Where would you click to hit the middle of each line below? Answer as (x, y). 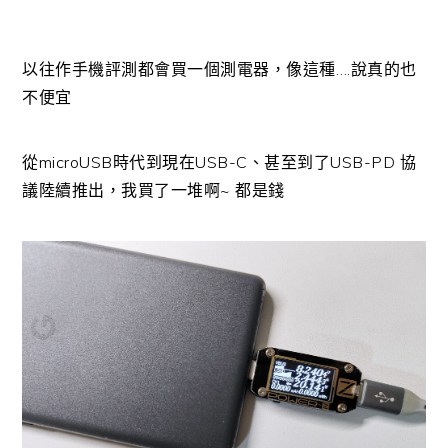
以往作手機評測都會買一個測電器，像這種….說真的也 (219, 68)
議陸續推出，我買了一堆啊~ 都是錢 (153, 189)
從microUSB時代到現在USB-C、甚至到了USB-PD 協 (219, 161)
